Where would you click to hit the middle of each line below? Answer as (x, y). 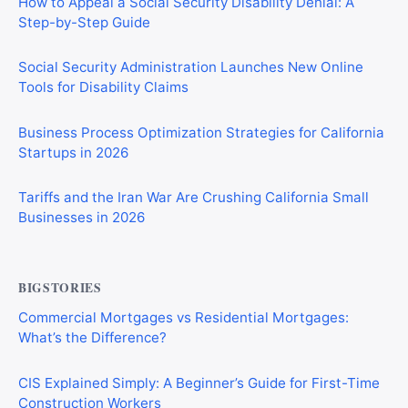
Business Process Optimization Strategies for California (201, 132)
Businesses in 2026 (82, 218)
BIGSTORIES (60, 287)
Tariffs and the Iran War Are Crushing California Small (194, 198)
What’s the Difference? (92, 337)
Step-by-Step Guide (84, 22)
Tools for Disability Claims (103, 87)
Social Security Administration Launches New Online (191, 67)
